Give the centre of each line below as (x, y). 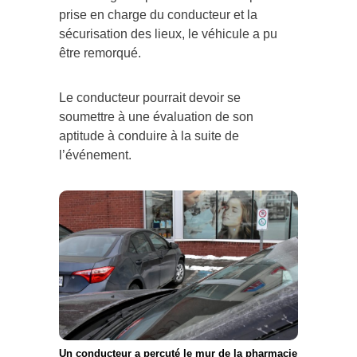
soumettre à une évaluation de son (156, 116)
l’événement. (95, 155)
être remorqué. (100, 53)
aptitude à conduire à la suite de (149, 135)
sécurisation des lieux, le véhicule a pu (168, 33)
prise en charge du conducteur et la (158, 14)
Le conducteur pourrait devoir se (150, 97)
